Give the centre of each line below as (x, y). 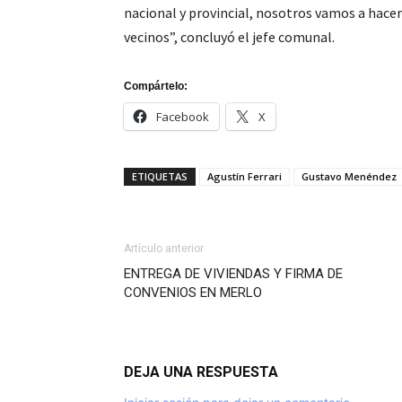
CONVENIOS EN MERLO (193, 293)
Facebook (183, 117)
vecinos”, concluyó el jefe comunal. (229, 37)
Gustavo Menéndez (349, 176)
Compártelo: (156, 86)
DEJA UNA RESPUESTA (201, 372)
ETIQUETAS (160, 176)
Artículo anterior (164, 249)
